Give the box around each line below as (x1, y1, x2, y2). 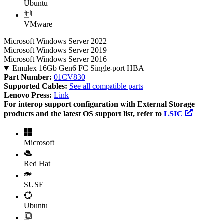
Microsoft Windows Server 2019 (4, 46, 107, 55)
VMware (24, 20, 52, 29)
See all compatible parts (69, 82, 143, 91)
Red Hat (24, 159, 50, 168)
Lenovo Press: (4, 91, 54, 100)
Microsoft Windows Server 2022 (4, 37, 107, 46)
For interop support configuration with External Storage (4, 100, 195, 109)
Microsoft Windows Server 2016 (4, 55, 107, 64)
